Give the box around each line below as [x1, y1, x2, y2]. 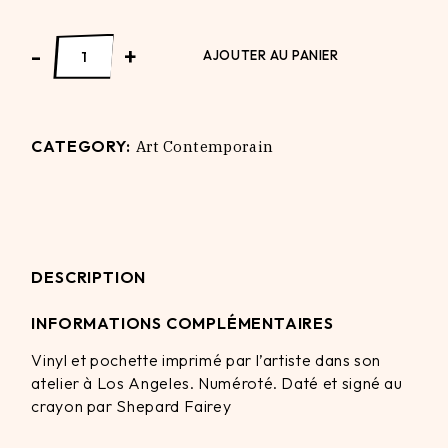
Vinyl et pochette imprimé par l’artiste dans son [31, 349, 382, 370]
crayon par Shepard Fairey [31, 395, 232, 416]
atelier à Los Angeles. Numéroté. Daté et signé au [31, 372, 403, 393]
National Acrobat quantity [30, 30, 223, 51]
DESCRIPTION [31, 266, 147, 287]
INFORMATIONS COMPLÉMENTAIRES [31, 312, 334, 333]
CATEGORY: [31, 135, 131, 156]
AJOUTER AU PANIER [203, 46, 339, 63]
